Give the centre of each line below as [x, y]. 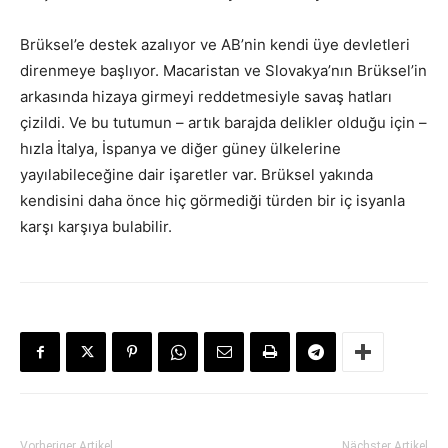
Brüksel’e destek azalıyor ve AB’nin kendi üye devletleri [215, 45]
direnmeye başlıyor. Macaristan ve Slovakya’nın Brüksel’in [223, 71]
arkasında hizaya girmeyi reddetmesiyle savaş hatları [206, 97]
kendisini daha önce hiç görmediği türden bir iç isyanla [212, 201]
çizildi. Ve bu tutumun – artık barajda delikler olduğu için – [223, 123]
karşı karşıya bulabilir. [96, 227]
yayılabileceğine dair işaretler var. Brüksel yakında [196, 175]
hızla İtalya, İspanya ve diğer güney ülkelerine [180, 149]
